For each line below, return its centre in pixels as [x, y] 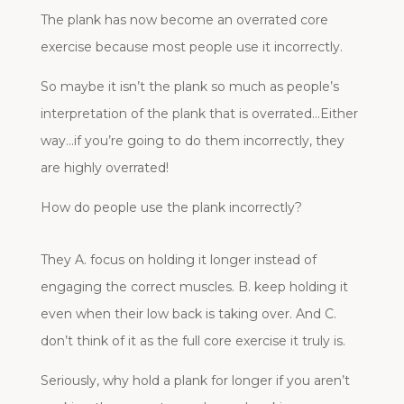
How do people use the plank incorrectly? [171, 207]
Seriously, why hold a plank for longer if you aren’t [195, 380]
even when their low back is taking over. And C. [188, 313]
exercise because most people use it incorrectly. [191, 46]
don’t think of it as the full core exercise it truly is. [193, 340]
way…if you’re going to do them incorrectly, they [192, 140]
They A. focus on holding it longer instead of [178, 259]
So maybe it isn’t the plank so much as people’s [189, 86]
